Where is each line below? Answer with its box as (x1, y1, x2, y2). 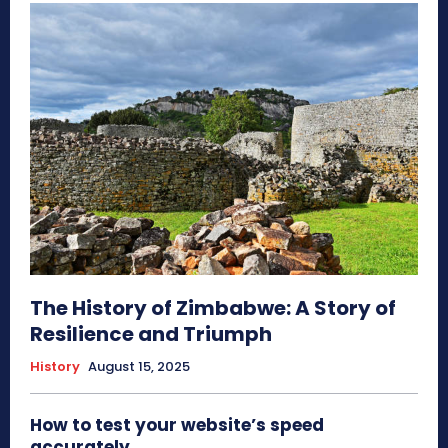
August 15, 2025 (88, 357, 190, 377)
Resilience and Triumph (30, 320, 272, 349)
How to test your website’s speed (30, 413, 324, 438)
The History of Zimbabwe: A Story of (30, 294, 396, 323)
